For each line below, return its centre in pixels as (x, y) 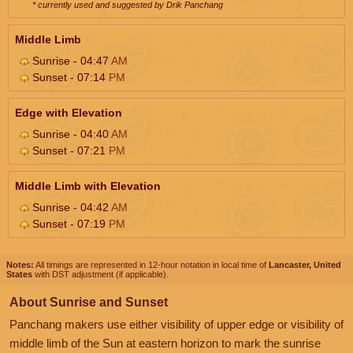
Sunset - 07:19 (69, 223)
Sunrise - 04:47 (70, 60)
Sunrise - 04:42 (70, 207)
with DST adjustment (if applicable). (100, 274)
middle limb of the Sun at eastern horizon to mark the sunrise (165, 343)
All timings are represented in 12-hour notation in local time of (151, 264)
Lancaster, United (305, 264)
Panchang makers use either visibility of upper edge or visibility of (176, 324)
